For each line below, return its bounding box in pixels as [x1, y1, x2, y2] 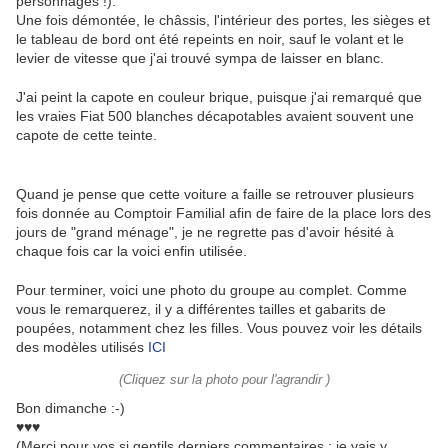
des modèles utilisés [16, 339, 144, 356]
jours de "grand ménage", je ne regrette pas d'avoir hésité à [16, 224, 394, 241]
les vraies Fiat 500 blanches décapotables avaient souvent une [16, 108, 414, 125]
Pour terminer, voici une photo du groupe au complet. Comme [16, 282, 407, 299]
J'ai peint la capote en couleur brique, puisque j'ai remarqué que [16, 89, 422, 106]
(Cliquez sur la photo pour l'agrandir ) [118, 373, 330, 388]
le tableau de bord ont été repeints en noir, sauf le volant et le [16, 31, 404, 48]
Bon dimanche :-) [16, 400, 125, 417]
